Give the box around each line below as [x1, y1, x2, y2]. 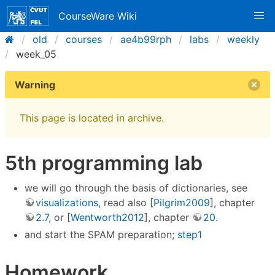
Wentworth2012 [71, 211, 144, 223]
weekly [227, 33, 260, 45]
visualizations [36, 196, 98, 209]
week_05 [16, 48, 56, 60]
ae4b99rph [120, 33, 171, 45]
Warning [15, 79, 55, 91]
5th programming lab [5, 151, 203, 175]
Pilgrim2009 [153, 196, 210, 209]
